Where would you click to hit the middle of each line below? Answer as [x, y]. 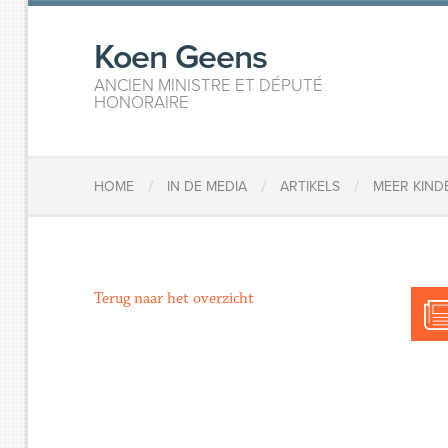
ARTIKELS [310, 187]
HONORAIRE [142, 102]
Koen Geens [181, 57]
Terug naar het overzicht [174, 298]
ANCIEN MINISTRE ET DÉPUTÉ [209, 85]
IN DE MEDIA [207, 187]
